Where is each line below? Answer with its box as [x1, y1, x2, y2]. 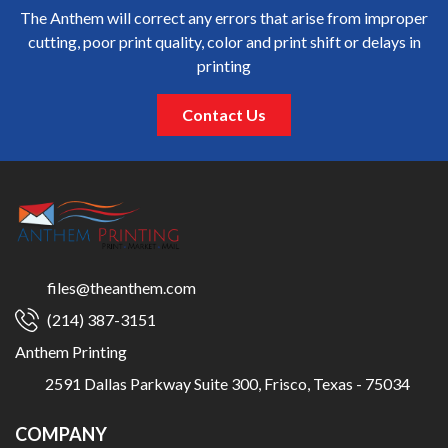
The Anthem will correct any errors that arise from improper [20, 7, 428, 27]
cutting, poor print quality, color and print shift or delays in [27, 31, 421, 51]
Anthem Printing [15, 341, 127, 361]
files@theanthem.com [47, 277, 196, 297]
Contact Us [182, 104, 266, 124]
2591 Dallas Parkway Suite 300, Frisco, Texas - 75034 [45, 373, 410, 393]
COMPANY [15, 422, 107, 445]
